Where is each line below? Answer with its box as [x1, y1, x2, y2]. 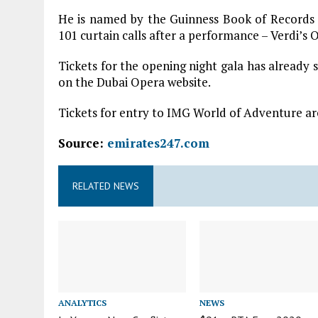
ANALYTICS [58, 297, 106, 308]
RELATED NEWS [72, 180, 139, 192]
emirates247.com [107, 135, 209, 151]
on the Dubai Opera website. [58, 74, 211, 90]
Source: [58, 135, 107, 151]
